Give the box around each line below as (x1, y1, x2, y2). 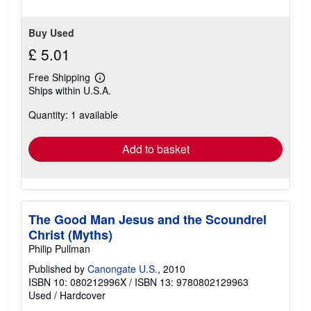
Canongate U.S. (87, 261, 158, 276)
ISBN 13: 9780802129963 (135, 274, 249, 289)
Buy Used (28, 25, 74, 40)
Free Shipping (28, 69, 90, 84)
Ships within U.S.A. (28, 83, 111, 97)
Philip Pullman (28, 241, 90, 255)
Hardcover (60, 287, 106, 302)
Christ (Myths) (28, 225, 112, 244)
